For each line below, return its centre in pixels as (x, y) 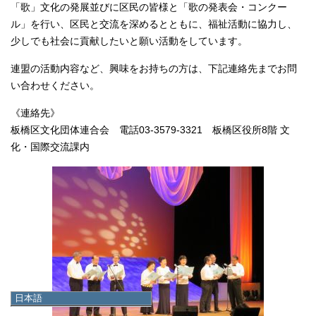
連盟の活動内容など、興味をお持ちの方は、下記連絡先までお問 (154, 69)
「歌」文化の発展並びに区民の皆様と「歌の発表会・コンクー (149, 8)
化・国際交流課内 (50, 147)
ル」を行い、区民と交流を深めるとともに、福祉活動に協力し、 (154, 25)
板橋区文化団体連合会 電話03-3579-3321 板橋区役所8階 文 (150, 130)
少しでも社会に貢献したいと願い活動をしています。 (129, 42)
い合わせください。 (55, 86)
